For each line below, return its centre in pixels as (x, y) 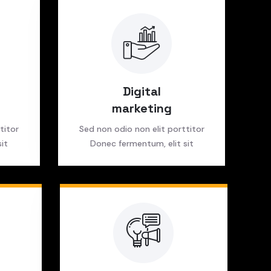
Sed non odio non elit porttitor (142, 129)
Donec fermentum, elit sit (142, 143)
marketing (142, 108)
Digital (142, 91)
